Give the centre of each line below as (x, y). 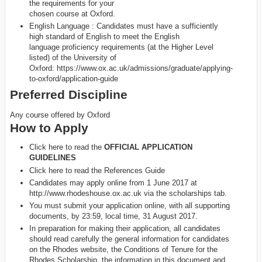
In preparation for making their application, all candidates (125, 229)
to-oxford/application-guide (73, 78)
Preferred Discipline (69, 95)
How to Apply (49, 127)
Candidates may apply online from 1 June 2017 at (113, 182)
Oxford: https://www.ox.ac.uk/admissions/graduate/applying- (131, 68)
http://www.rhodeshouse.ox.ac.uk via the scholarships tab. (128, 193)
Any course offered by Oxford (60, 115)
